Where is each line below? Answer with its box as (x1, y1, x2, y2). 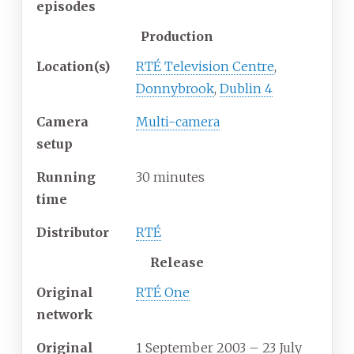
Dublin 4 (220, 81, 273, 97)
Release (150, 254, 204, 271)
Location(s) (36, 58, 110, 75)
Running (36, 169, 96, 186)
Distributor (36, 224, 109, 241)
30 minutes (136, 169, 205, 186)
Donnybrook (136, 81, 214, 97)
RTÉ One (136, 284, 190, 301)
